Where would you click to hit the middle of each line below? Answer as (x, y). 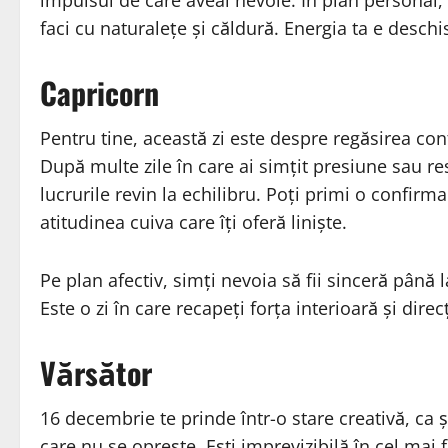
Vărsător (96, 373)
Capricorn (99, 93)
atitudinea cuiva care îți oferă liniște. (193, 222)
